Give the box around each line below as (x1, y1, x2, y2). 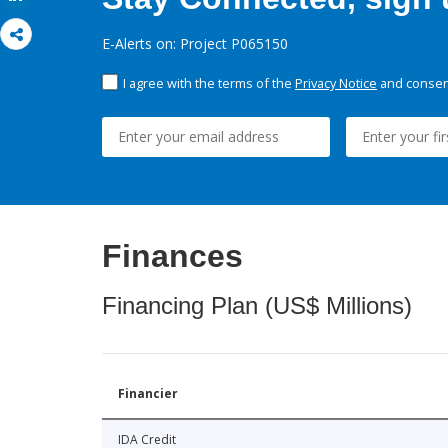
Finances (102, 238, 243, 275)
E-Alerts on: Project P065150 (102, 34, 288, 54)
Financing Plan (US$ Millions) (102, 292, 412, 320)
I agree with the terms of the (123, 74, 295, 93)
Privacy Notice (295, 74, 377, 93)
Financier (118, 385, 178, 403)
